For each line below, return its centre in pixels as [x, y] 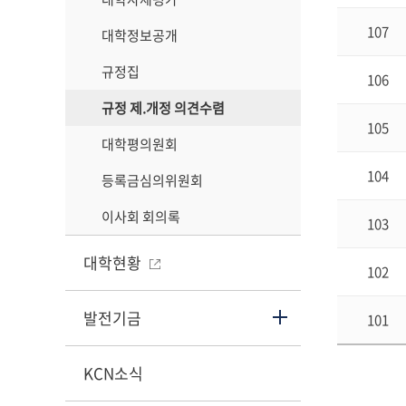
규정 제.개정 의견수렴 [163, 108]
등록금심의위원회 [152, 180]
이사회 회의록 [141, 217]
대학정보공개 [140, 35]
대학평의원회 [140, 144]
